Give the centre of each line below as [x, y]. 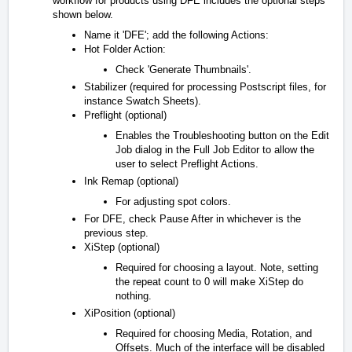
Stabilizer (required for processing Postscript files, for [205, 86]
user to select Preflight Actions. [187, 163]
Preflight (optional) [125, 115]
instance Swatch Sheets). [143, 101]
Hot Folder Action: [125, 49]
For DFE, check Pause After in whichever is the [192, 218]
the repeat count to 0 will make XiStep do [209, 281]
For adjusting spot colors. [173, 201]
